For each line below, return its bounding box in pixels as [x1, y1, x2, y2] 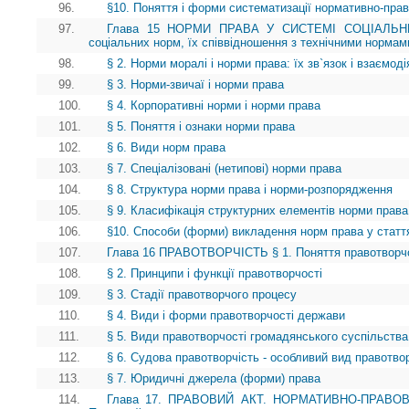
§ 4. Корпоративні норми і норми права [107, 99, 320, 113]
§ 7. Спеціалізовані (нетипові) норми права [107, 162, 341, 176]
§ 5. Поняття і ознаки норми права [107, 120, 295, 134]
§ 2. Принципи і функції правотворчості [107, 267, 322, 281]
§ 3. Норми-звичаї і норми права [107, 78, 284, 92]
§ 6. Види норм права [107, 141, 225, 155]
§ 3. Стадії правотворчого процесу [107, 288, 297, 302]
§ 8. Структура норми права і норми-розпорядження [107, 183, 393, 197]
